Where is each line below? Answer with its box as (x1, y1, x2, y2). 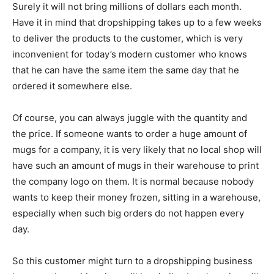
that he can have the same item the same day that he (12, 64, 239, 76)
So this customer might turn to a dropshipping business (12, 254, 253, 267)
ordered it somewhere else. (12, 80, 135, 92)
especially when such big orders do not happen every (12, 207, 244, 219)
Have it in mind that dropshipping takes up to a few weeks (12, 16, 262, 28)
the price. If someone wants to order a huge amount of (12, 127, 247, 139)
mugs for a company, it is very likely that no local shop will (12, 143, 262, 155)
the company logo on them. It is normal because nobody (12, 175, 254, 187)
